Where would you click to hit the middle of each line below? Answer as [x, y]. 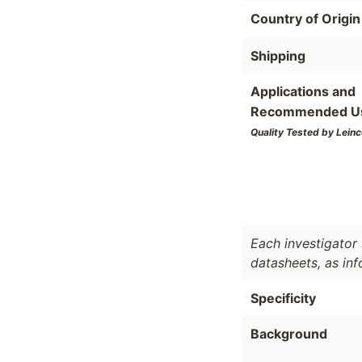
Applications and [303, 91]
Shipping [278, 55]
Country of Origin [305, 18]
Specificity [283, 298]
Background [289, 333]
